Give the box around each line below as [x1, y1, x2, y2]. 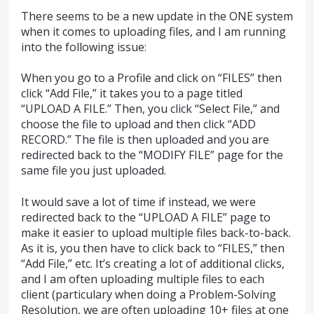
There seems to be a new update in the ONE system [21, 8, 293, 25]
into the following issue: [21, 39, 146, 55]
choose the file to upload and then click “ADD [21, 116, 256, 132]
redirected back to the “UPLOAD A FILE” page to [21, 209, 271, 225]
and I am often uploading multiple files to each [21, 271, 264, 287]
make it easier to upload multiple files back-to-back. [21, 224, 291, 240]
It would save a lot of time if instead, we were [21, 193, 256, 210]
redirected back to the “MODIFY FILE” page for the [21, 147, 283, 163]
